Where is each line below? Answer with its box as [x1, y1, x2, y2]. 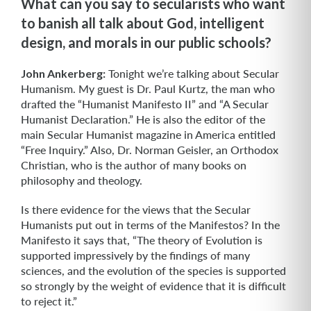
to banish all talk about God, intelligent [21, 15, 264, 31]
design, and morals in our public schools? [21, 34, 271, 51]
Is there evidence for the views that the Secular [21, 203, 251, 216]
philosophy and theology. [21, 174, 142, 187]
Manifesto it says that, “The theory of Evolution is [21, 233, 262, 246]
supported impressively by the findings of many [21, 249, 250, 262]
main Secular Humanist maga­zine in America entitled [21, 128, 276, 141]
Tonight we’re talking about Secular [106, 67, 279, 80]
